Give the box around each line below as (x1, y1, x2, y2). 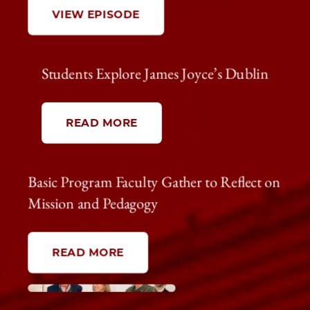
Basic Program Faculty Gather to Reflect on (28, 172, 281, 192)
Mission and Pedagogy (28, 193, 158, 214)
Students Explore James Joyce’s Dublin (42, 64, 268, 84)
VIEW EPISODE (52, 8, 140, 22)
